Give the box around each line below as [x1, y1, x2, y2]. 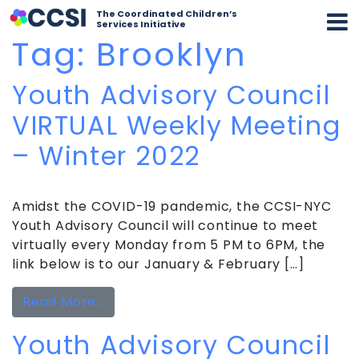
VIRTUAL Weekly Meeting [12, 107, 341, 143]
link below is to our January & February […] [12, 254, 305, 273]
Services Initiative [96, 18, 186, 30]
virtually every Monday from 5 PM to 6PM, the [12, 235, 326, 254]
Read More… [22, 292, 104, 311]
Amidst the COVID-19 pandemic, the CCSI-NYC [12, 196, 332, 216]
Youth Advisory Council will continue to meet [12, 216, 319, 235]
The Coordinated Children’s [96, 7, 237, 20]
